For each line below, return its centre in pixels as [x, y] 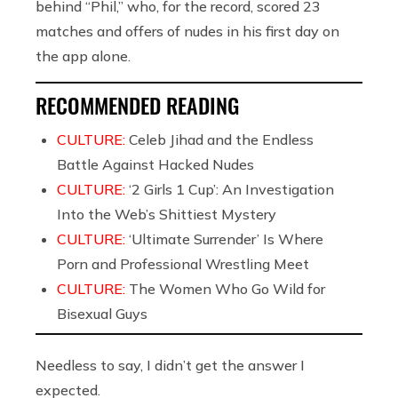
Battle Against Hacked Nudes [155, 165]
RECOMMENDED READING [137, 105]
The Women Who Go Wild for [227, 289]
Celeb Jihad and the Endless [221, 140]
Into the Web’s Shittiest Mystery [167, 215]
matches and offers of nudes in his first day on [187, 32]
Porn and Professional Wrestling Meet [183, 264]
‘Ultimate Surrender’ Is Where [226, 239]
